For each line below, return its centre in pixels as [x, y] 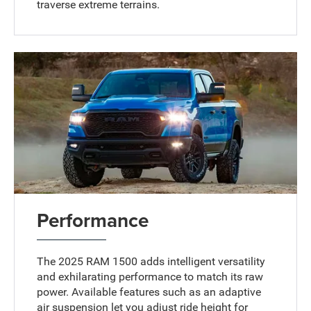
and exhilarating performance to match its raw [150, 276]
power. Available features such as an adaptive [149, 292]
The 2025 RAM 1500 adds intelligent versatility [151, 261]
